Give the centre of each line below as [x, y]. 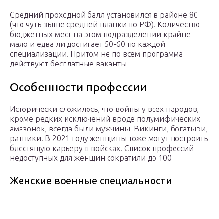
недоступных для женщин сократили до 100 [91, 158]
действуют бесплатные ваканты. [69, 64]
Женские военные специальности [91, 181]
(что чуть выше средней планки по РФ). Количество [105, 25]
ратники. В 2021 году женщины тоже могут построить [109, 139]
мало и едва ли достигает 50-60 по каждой [88, 44]
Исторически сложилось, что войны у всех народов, [104, 109]
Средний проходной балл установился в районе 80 [104, 15]
